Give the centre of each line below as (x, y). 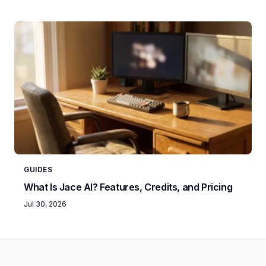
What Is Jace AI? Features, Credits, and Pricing (128, 187)
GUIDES (38, 169)
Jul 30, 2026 (45, 204)
